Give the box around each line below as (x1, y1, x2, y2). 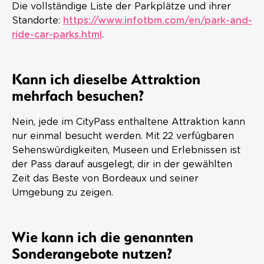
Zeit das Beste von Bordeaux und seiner (12, 173, 199, 183)
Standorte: (12, 15, 63, 25)
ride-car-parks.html (12, 29, 102, 39)
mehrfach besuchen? (12, 85, 144, 104)
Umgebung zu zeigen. (12, 187, 113, 197)
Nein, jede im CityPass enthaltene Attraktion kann (12, 117, 245, 127)
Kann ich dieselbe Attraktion (12, 68, 200, 88)
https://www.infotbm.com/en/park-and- (63, 15, 252, 25)
